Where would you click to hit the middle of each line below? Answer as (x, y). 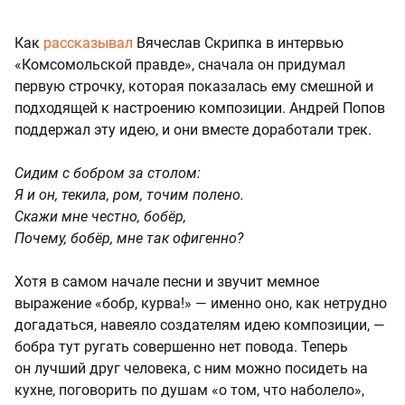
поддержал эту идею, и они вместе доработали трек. (193, 130)
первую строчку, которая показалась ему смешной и (194, 87)
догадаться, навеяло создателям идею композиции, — (200, 325)
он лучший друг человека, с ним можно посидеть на (191, 369)
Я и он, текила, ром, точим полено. (129, 195)
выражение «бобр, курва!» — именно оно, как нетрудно (201, 304)
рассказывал (88, 43)
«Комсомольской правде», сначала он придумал (180, 65)
